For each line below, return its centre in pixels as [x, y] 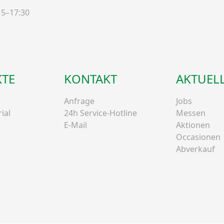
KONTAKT [90, 78]
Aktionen [193, 125]
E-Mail [75, 125]
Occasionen [198, 137]
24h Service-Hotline [100, 113]
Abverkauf [195, 149]
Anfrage [79, 101]
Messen [191, 113]
